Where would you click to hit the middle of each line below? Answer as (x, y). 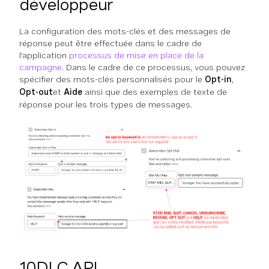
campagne (41, 67)
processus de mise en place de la (136, 55)
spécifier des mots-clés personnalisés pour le (112, 79)
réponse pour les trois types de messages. (106, 104)
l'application (44, 55)
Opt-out (36, 92)
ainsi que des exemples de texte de (155, 92)
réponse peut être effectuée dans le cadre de (110, 43)
